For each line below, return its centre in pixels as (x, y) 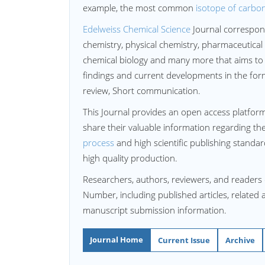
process (98, 143)
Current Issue (184, 240)
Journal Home (117, 240)
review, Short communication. (142, 91)
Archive (240, 240)
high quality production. (130, 158)
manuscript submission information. (155, 210)
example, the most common (139, 8)
